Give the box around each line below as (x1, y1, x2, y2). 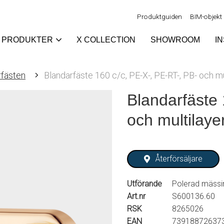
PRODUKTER (1, 35, 53, 44)
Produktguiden (137, 12, 182, 20)
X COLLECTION (76, 35, 135, 44)
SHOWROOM (150, 35, 200, 44)
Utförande (127, 179, 162, 188)
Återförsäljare (155, 154, 203, 163)
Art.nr (127, 191, 145, 201)
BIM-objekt (190, 12, 222, 20)
